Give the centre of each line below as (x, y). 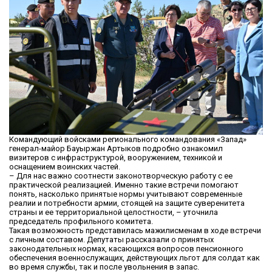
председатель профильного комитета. (81, 222)
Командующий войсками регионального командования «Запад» (128, 140)
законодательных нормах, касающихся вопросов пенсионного (126, 249)
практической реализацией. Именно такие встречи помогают (124, 185)
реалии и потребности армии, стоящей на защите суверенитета (127, 203)
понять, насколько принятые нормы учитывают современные (126, 194)
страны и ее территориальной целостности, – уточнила (114, 212)
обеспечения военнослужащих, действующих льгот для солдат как (134, 258)
